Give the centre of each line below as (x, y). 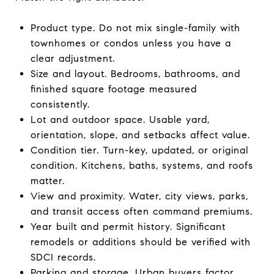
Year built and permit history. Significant (128, 226)
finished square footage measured (113, 89)
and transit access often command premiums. (141, 211)
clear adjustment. (72, 58)
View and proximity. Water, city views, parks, (139, 196)
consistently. (60, 104)
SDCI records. (63, 257)
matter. (47, 180)
